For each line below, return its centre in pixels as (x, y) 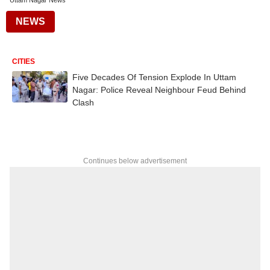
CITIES (24, 61)
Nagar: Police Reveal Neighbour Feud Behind (159, 90)
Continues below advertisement (135, 161)
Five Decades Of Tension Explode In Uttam (154, 77)
